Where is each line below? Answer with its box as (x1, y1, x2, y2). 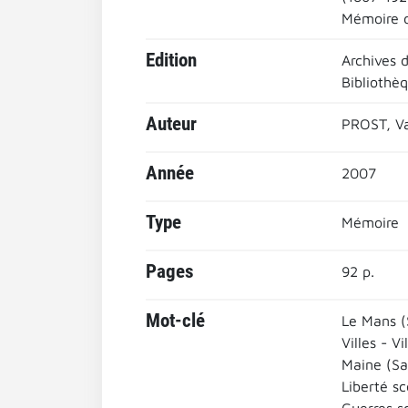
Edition (146, 49, 197, 71)
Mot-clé (146, 310, 205, 331)
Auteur (146, 113, 197, 135)
